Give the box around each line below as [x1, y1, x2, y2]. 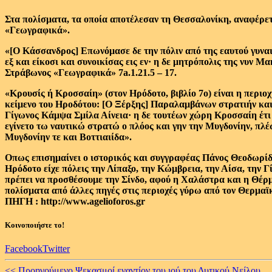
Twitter [42, 243, 70, 254]
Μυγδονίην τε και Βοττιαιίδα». [5, 132, 132, 142]
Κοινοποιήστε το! [5, 220, 64, 230]
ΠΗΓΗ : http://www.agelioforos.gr [5, 196, 145, 206]
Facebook [5, 243, 42, 254]
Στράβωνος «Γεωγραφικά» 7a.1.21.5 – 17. [5, 67, 177, 78]
